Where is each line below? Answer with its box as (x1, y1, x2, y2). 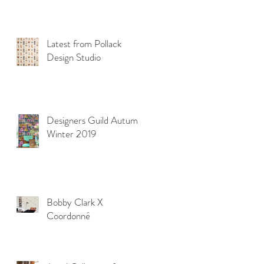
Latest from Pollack (47, 36, 121, 51)
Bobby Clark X (47, 194, 103, 209)
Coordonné (47, 208, 90, 223)
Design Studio (47, 49, 101, 64)
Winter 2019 (47, 126, 96, 141)
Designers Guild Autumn (47, 113, 143, 127)
